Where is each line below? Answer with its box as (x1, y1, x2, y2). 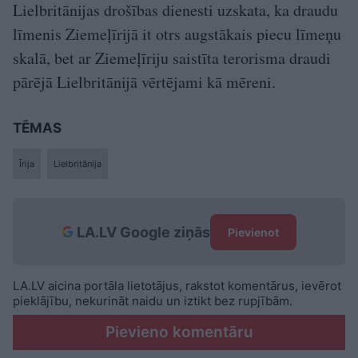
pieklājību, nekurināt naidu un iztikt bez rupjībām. (13, 293, 292, 309)
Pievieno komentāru (105, 323, 253, 342)
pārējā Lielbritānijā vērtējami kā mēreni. (13, 71, 276, 93)
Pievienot (227, 225, 279, 239)
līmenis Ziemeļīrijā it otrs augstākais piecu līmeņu (13, 23, 341, 46)
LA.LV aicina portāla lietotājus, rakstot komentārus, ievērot (13, 278, 341, 294)
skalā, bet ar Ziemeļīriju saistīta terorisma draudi (13, 47, 331, 70)
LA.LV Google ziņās (76, 223, 210, 241)
